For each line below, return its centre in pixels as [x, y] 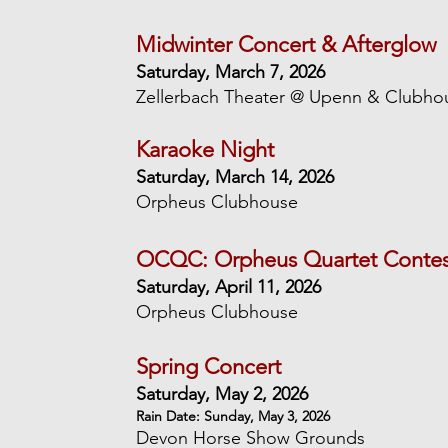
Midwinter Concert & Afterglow [286, 44]
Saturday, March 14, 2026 [235, 177]
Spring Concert [209, 366]
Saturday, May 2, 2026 [222, 394]
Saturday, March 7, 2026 [231, 72]
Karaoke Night [205, 149]
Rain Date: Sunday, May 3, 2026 [233, 416]
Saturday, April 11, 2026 [229, 287]
